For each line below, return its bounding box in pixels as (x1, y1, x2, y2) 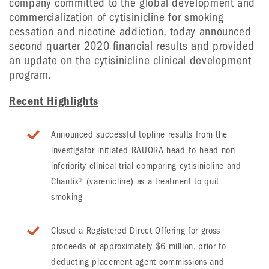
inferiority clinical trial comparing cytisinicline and (51, 160, 241, 171)
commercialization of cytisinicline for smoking (9, 10, 224, 24)
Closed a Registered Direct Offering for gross (51, 225, 220, 236)
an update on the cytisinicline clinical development (9, 53, 252, 67)
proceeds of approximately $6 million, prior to (51, 241, 226, 252)
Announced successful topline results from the (51, 129, 228, 140)
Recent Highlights (9, 94, 98, 108)
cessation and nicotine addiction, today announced (9, 25, 252, 38)
